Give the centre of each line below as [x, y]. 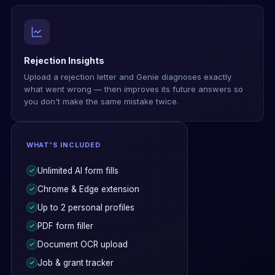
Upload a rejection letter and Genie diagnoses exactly [127, 77]
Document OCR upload [82, 244]
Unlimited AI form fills [78, 171]
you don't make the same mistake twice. [101, 101]
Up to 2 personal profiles [86, 207]
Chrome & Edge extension [88, 189]
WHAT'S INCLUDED [63, 145]
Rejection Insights [64, 60]
